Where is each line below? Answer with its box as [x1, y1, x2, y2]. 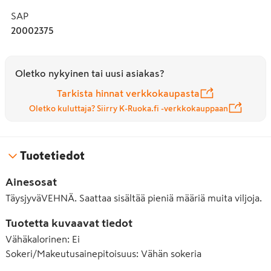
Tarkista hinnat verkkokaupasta [57, 88, 200, 98]
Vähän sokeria [141, 249, 201, 258]
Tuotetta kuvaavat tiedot [5, 218, 132, 229]
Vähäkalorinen [5, 234, 67, 244]
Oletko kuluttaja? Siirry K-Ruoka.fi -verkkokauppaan [28, 104, 228, 113]
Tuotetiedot [20, 149, 85, 162]
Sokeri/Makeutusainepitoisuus [5, 249, 136, 258]
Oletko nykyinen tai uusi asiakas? [15, 68, 164, 78]
